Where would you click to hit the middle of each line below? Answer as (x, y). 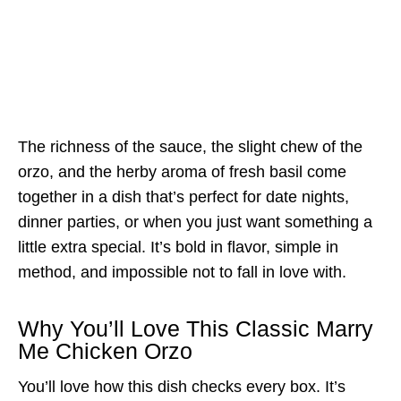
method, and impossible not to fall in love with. (182, 272)
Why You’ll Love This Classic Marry (196, 329)
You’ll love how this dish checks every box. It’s (182, 386)
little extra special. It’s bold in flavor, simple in (178, 247)
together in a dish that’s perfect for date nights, (183, 196)
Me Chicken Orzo (105, 351)
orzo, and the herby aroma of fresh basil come (182, 171)
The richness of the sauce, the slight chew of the (190, 146)
